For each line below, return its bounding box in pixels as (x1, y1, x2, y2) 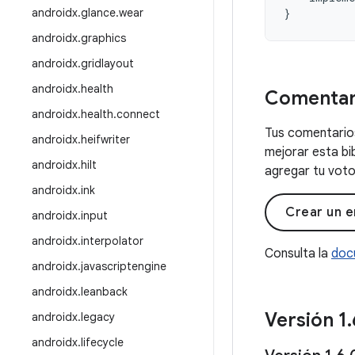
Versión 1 (265, 308, 347, 332)
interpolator (81, 234, 143, 248)
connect (116, 107, 160, 121)
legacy (81, 310, 115, 324)
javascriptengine (81, 259, 166, 273)
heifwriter (81, 132, 130, 147)
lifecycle (81, 335, 124, 349)
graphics (81, 31, 126, 45)
